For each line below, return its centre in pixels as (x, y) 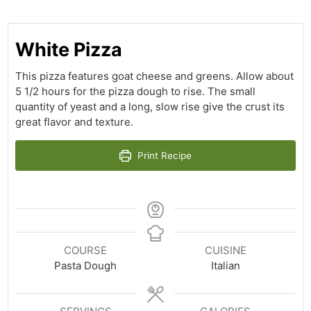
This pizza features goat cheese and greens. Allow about (155, 76)
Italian (225, 266)
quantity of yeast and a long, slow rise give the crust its (150, 107)
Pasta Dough (86, 266)
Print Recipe (163, 156)
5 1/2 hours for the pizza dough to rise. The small (136, 92)
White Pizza (69, 50)
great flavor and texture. (75, 122)
